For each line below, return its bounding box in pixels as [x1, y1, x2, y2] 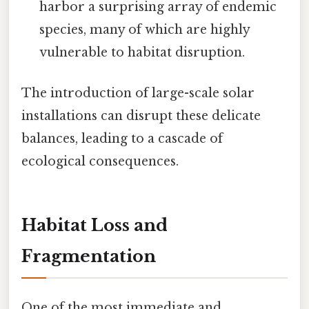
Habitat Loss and [21, 215, 168, 236]
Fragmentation [21, 246, 156, 267]
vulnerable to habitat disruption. [39, 45, 246, 61]
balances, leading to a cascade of [21, 131, 223, 147]
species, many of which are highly [39, 22, 250, 38]
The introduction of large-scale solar [21, 86, 255, 101]
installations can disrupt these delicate [21, 108, 261, 124]
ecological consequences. [21, 154, 179, 170]
